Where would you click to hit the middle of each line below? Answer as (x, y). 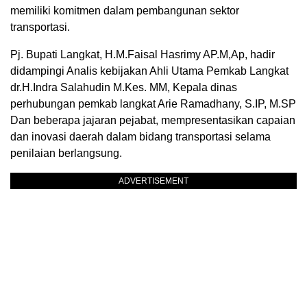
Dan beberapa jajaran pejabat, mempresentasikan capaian (153, 120)
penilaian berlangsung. (66, 153)
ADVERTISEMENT (153, 181)
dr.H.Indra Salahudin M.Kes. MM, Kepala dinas (124, 87)
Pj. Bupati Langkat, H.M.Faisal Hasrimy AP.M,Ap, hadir (143, 54)
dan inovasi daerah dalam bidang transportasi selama (140, 136)
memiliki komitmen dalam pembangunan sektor (125, 10)
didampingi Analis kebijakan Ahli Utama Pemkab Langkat (149, 71)
